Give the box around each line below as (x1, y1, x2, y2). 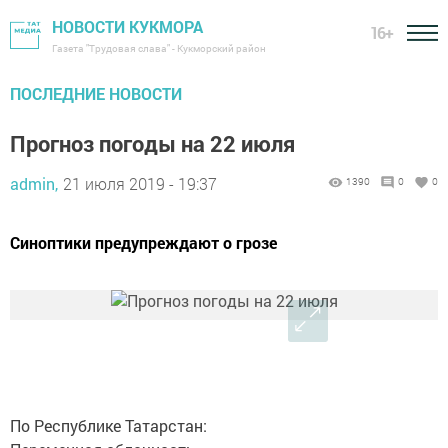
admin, (10, 173, 58, 194)
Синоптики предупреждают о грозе (10, 232, 277, 253)
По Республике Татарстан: (10, 415, 207, 436)
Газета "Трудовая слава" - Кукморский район (52, 42, 266, 55)
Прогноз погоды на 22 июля (10, 129, 295, 158)
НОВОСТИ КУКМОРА (52, 16, 203, 37)
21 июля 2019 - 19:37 (63, 173, 217, 194)
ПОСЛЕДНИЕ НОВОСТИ (10, 83, 182, 104)
